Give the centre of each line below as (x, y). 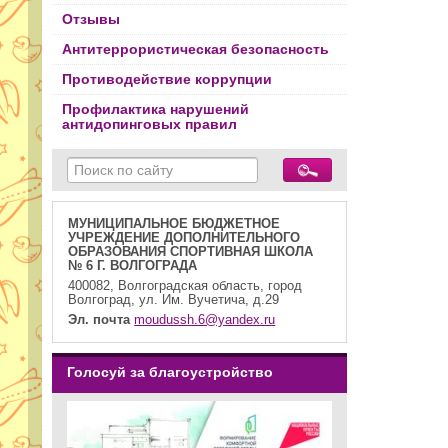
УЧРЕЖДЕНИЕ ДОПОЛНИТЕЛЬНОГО (184, 237)
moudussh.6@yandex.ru (205, 320)
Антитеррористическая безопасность (195, 50)
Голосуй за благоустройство (170, 372)
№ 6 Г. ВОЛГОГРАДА (133, 265)
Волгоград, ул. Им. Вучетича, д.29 (174, 299)
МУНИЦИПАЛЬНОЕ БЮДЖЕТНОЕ (174, 223)
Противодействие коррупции (167, 80)
